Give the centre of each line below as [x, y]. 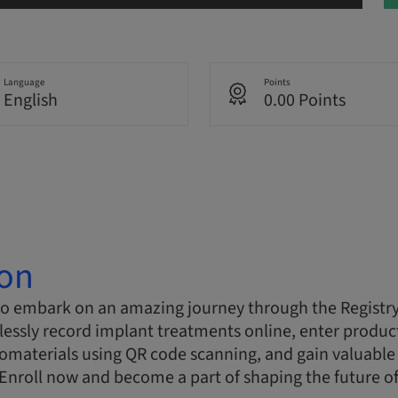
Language [24, 83]
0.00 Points [305, 101]
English [30, 101]
